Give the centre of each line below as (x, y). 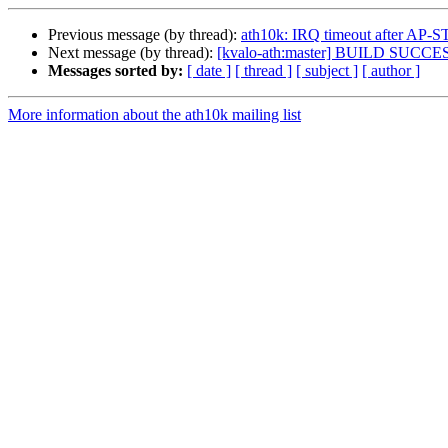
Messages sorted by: (115, 71)
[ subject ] (327, 71)
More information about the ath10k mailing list (154, 115)
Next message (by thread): (132, 53)
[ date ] (209, 71)
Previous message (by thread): (144, 35)
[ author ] (391, 71)
